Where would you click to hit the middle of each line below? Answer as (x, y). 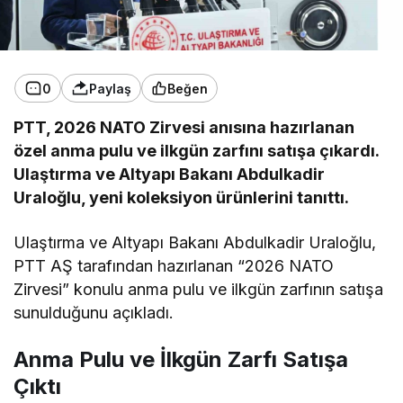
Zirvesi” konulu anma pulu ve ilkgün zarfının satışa (199, 290)
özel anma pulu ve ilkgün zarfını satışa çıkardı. (197, 151)
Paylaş (110, 88)
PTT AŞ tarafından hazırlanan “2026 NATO (174, 266)
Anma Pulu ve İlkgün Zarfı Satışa (181, 360)
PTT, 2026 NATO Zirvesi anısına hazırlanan (184, 128)
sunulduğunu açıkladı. (94, 313)
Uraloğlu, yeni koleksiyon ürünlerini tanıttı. (182, 198)
